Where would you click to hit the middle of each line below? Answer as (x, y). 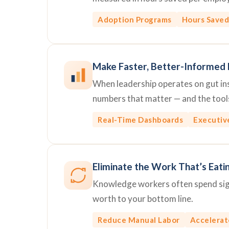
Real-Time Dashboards (140, 120)
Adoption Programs (135, 19)
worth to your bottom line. (143, 199)
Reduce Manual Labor (139, 220)
